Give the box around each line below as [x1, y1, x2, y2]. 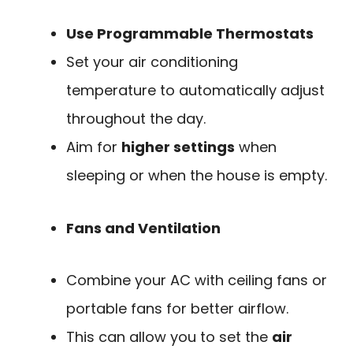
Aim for [66, 137, 121, 158]
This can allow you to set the [66, 327, 272, 347]
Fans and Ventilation [66, 217, 221, 238]
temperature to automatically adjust [66, 80, 325, 101]
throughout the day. [66, 109, 206, 129]
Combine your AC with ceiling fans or [66, 270, 327, 291]
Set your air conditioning [66, 52, 238, 72]
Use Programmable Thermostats [66, 24, 314, 44]
